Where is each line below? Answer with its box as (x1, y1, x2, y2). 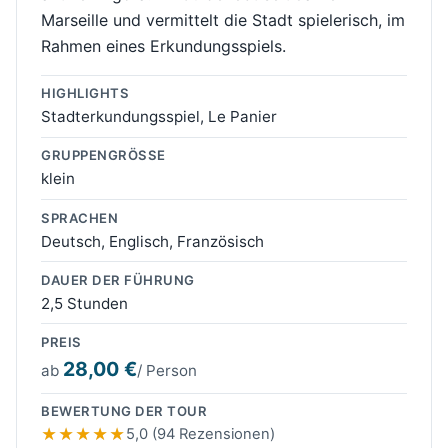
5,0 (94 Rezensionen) (125, 425, 275, 444)
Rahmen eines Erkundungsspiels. (41, 35, 286, 56)
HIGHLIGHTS (41, 85, 130, 102)
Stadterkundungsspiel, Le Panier (41, 107, 277, 127)
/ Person (137, 361, 197, 381)
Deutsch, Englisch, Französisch (41, 231, 264, 251)
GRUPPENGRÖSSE (41, 147, 158, 164)
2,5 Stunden (41, 293, 128, 313)
